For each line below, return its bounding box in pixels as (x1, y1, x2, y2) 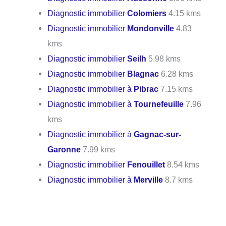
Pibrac (134, 84, 159, 93)
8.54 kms (165, 160, 200, 169)
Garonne (47, 145, 81, 154)
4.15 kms (166, 9, 201, 18)
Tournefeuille (134, 99, 184, 108)
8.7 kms (163, 175, 193, 184)
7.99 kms (81, 145, 116, 154)
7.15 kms (158, 84, 193, 93)
